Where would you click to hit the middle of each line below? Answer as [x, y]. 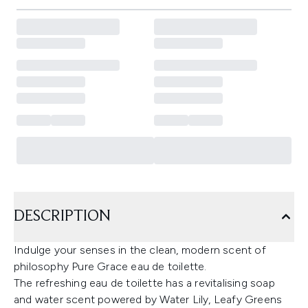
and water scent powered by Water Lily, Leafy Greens [148, 299]
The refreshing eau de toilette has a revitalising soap [144, 283]
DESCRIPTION [62, 217]
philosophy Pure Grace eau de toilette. [110, 266]
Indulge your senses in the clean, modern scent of [140, 250]
